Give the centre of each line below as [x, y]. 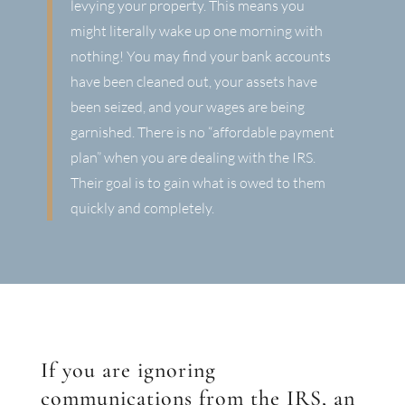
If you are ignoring [128, 370]
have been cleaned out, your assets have [193, 81]
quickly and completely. [142, 208]
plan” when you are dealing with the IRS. [193, 157]
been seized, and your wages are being [187, 107]
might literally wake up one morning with [196, 31]
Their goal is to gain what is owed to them [198, 183]
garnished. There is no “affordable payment [202, 132]
